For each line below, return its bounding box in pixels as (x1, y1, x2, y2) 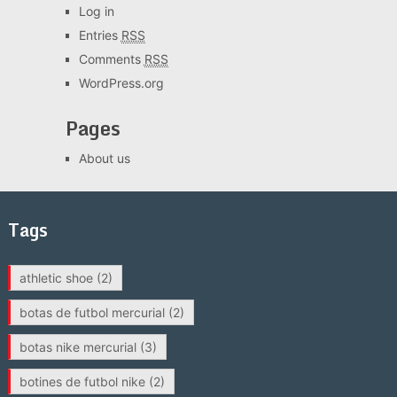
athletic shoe (19, 269, 93, 285)
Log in (78, 3, 114, 19)
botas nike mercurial (19, 339, 136, 354)
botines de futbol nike (19, 373, 145, 389)
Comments (78, 51, 144, 66)
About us (78, 150, 130, 166)
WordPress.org (78, 74, 164, 90)
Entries (78, 27, 121, 43)
